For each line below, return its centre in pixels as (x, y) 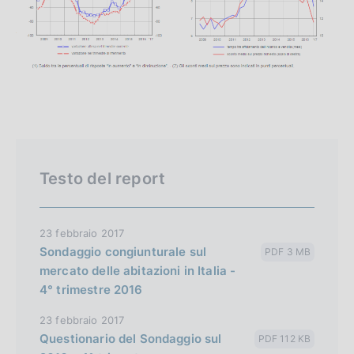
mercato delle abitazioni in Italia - (138, 270)
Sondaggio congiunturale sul (123, 251)
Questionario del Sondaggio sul (131, 338)
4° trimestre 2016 (91, 289)
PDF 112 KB (284, 338)
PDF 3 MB (288, 251)
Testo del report (103, 178)
